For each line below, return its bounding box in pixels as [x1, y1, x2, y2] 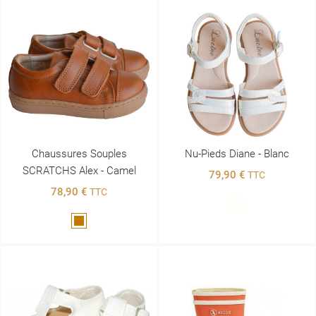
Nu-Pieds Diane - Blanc [185, 147, 289, 160]
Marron [78, 216, 111, 228]
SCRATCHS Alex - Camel [22, 164, 136, 177]
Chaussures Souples [31, 147, 127, 160]
